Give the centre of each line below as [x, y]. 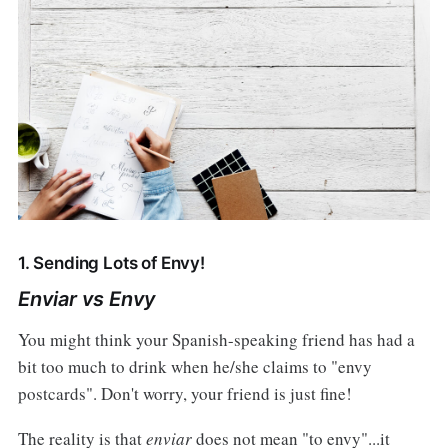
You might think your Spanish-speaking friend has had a [216, 340]
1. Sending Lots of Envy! [111, 263]
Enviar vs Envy [87, 299]
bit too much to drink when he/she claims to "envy [194, 367]
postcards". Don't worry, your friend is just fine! [184, 394]
